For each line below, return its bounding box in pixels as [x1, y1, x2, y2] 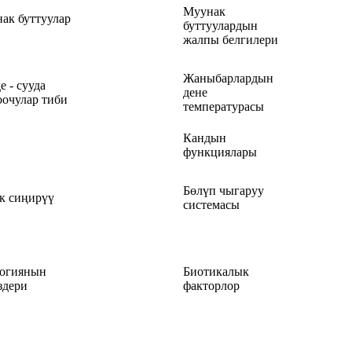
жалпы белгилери [183, 32, 278, 46]
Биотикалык [183, 264, 249, 278]
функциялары [183, 145, 257, 159]
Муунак [183, 4, 225, 18]
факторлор [183, 278, 240, 292]
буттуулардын [183, 18, 258, 32]
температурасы [183, 99, 264, 113]
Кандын [183, 130, 226, 145]
